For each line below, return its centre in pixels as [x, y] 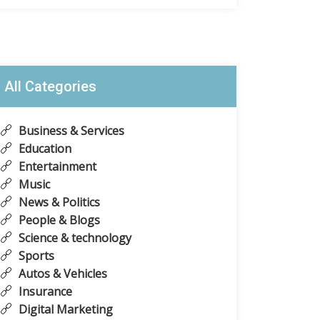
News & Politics [58, 202]
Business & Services [70, 131]
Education [44, 149]
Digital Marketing [64, 310]
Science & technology [74, 238]
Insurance [44, 292]
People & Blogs [58, 220]
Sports [35, 256]
